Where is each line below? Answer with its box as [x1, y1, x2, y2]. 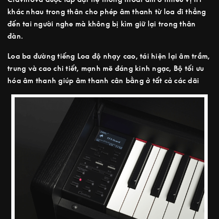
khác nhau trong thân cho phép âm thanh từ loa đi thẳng [7, 7, 206, 16]
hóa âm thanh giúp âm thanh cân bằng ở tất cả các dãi [7, 76, 199, 85]
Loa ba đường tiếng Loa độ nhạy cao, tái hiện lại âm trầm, [7, 51, 210, 61]
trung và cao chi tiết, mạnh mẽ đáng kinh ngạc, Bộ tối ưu [7, 64, 204, 73]
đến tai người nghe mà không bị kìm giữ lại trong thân [7, 19, 196, 28]
